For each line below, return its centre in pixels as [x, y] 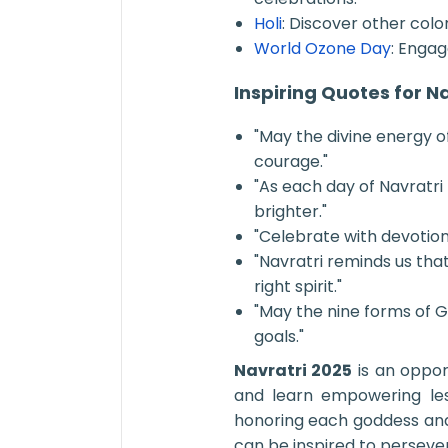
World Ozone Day [322, 48]
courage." [290, 161]
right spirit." [297, 286]
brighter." [290, 211]
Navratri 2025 [293, 371]
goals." [278, 336]
